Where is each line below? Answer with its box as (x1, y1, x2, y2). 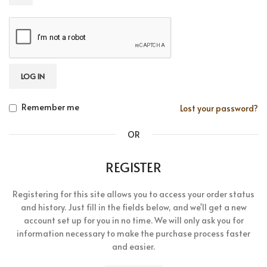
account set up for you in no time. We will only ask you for (23, 214, 244, 226)
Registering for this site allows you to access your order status (13, 188, 254, 200)
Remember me (21, 101, 79, 113)
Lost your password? (180, 103, 258, 114)
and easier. (112, 240, 155, 252)
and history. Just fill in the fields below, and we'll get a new (20, 201, 247, 213)
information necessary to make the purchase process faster (17, 227, 250, 239)
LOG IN (21, 70, 45, 82)
